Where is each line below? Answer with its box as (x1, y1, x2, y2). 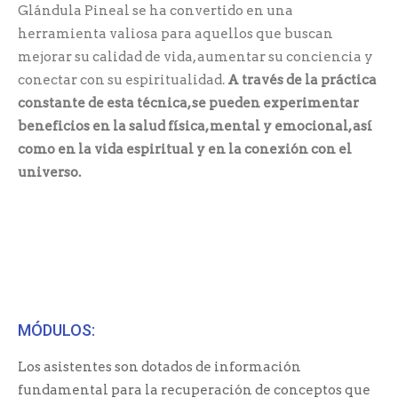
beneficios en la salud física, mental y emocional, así (18, 117, 372, 134)
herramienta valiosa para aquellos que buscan (18, 25, 333, 42)
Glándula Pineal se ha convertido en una (18, 2, 293, 19)
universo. (18, 163, 84, 180)
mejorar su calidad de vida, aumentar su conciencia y (18, 48, 373, 65)
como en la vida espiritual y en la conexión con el (18, 140, 352, 157)
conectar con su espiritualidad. (18, 71, 227, 88)
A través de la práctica (227, 71, 377, 88)
